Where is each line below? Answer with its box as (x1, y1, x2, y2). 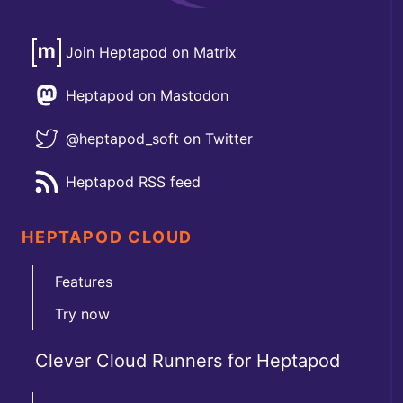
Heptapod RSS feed (66, 172, 201, 191)
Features (55, 272, 112, 291)
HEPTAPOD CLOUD (22, 227, 193, 246)
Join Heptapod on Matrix (66, 42, 237, 61)
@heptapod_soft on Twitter (66, 129, 253, 148)
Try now (55, 304, 110, 323)
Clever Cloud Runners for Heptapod (35, 349, 340, 372)
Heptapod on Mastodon (66, 85, 228, 104)
